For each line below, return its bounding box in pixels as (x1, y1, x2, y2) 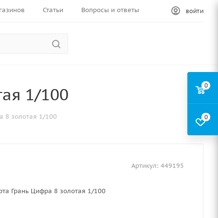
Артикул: (131, 162, 159, 170)
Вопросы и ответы (81, 6, 139, 14)
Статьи (43, 6, 63, 14)
